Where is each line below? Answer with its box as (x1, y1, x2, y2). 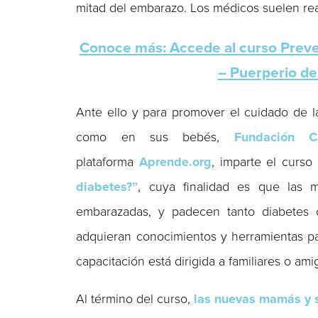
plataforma (76, 153, 139, 170)
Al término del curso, (76, 290, 194, 307)
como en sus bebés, (76, 128, 234, 145)
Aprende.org (138, 153, 212, 170)
